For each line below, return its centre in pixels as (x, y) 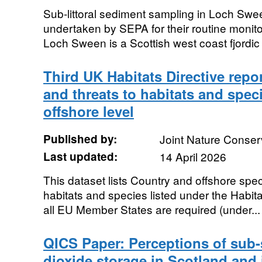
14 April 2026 (193, 156)
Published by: (80, 139)
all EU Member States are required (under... (151, 209)
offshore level (88, 111)
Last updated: (80, 156)
